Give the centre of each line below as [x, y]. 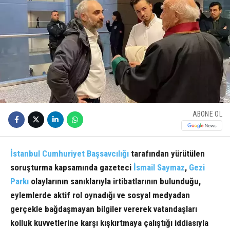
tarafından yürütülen [167, 154]
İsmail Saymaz [159, 168]
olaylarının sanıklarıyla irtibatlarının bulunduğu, [115, 181]
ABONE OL [207, 114]
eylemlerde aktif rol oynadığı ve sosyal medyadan [100, 195]
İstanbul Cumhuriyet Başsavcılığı [70, 154]
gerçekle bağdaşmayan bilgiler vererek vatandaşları [104, 209]
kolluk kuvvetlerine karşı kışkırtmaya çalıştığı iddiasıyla [109, 223]
